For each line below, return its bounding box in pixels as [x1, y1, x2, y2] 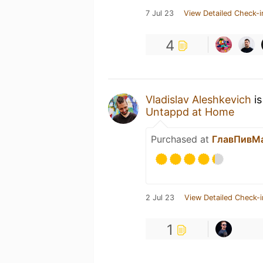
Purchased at [151, 133, 212, 145]
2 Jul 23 [146, 193, 174, 202]
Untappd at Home [146, 105, 234, 118]
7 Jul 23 [146, 8, 174, 18]
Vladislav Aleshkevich [146, 93, 251, 106]
